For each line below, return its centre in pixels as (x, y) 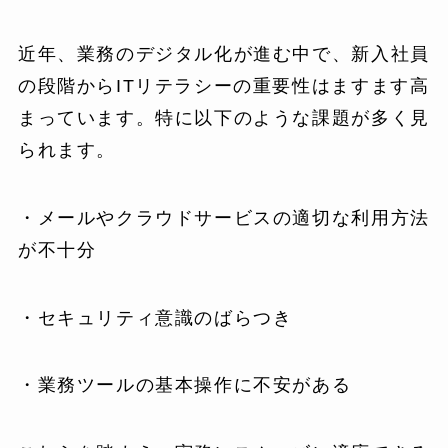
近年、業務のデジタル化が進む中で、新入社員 (223, 53)
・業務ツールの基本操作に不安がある (184, 385)
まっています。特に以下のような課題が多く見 (223, 117)
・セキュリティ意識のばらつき (155, 317)
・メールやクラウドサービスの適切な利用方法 (223, 217)
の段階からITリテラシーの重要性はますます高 (223, 85)
